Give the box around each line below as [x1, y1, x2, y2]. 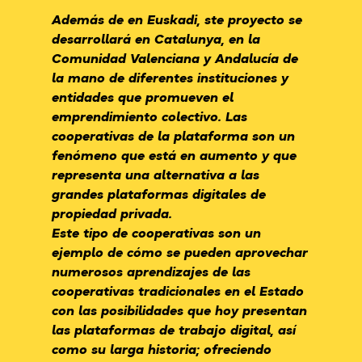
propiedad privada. [52, 203, 172, 224]
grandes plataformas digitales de [52, 183, 266, 204]
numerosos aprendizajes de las [52, 261, 250, 282]
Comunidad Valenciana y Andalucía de [52, 48, 298, 69]
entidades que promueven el [52, 86, 234, 107]
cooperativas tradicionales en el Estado [52, 280, 304, 301]
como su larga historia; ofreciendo [52, 339, 271, 360]
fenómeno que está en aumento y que [52, 145, 297, 166]
